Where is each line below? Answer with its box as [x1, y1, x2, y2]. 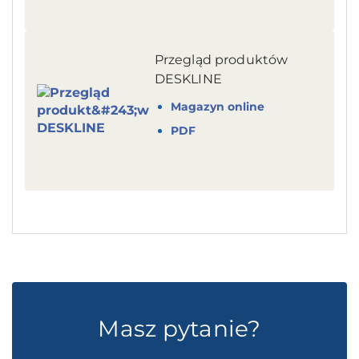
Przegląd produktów [154, 51, 288, 67]
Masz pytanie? [98, 314, 261, 342]
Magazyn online [170, 99, 264, 115]
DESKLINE [154, 71, 222, 87]
